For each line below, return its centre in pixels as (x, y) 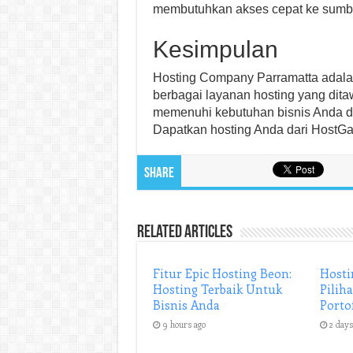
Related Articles (184, 233)
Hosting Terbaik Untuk (217, 289)
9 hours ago (184, 324)
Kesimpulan (215, 49)
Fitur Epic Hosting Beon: (222, 273)
